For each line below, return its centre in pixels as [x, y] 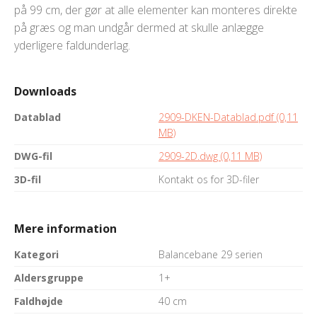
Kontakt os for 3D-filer [209, 180]
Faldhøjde [39, 301]
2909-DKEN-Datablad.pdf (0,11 [228, 117]
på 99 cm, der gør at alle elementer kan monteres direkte [156, 10]
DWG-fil [33, 156]
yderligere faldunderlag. [72, 46]
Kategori [36, 255]
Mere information [65, 229]
